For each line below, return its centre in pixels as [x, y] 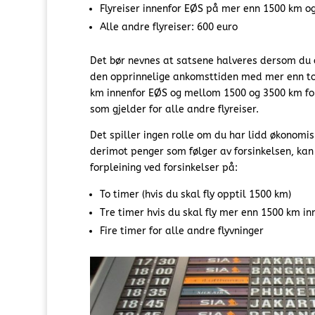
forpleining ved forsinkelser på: [163, 168]
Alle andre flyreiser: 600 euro [168, 27]
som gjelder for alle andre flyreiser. [174, 110]
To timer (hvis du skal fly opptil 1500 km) [195, 195]
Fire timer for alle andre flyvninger [181, 231]
